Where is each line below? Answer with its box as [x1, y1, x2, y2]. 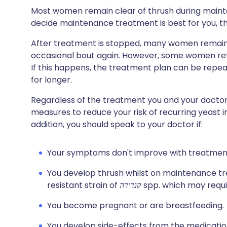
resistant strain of [47, 179, 120, 191]
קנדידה [120, 179, 141, 191]
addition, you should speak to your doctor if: [31, 119, 203, 130]
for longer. [31, 74, 72, 86]
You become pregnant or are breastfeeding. [47, 200, 224, 211]
